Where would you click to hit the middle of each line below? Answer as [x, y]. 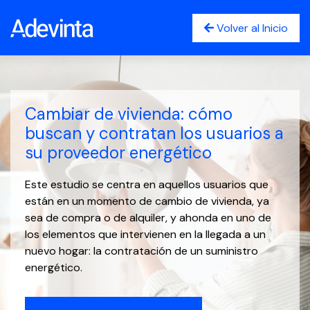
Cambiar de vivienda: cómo [128, 113]
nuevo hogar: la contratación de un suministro [141, 250]
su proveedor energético [118, 152]
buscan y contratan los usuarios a [154, 133]
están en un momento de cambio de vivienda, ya [147, 201]
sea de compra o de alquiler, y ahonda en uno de [148, 217]
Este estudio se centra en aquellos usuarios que [146, 184]
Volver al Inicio [251, 28]
